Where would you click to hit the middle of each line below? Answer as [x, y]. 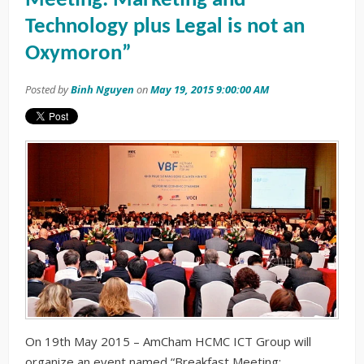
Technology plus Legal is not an [165, 28]
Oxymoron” [78, 54]
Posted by [48, 90]
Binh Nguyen [102, 90]
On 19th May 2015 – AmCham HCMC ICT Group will [168, 341]
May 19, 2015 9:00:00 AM [210, 90]
